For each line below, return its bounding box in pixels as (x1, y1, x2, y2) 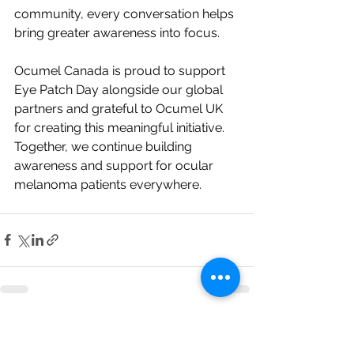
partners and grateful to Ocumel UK (14, 100, 226, 116)
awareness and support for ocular (14, 157, 217, 173)
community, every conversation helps (14, 6, 237, 21)
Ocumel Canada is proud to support (14, 62, 228, 78)
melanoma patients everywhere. (14, 176, 201, 192)
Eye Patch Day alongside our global (14, 81, 226, 97)
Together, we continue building (14, 138, 195, 154)
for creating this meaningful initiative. (14, 119, 224, 135)
